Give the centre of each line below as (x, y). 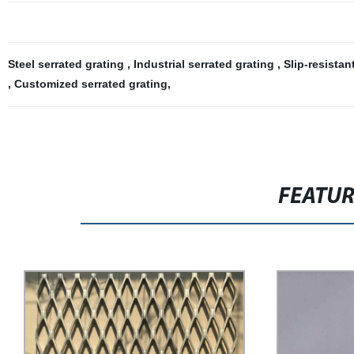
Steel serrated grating (67, 64)
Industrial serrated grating (205, 64)
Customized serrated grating (90, 84)
